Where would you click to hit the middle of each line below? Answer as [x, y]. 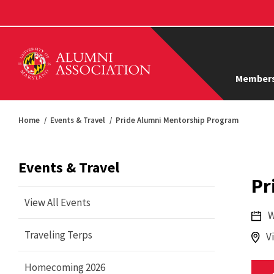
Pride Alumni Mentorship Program [177, 120]
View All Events [57, 202]
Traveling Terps [58, 235]
